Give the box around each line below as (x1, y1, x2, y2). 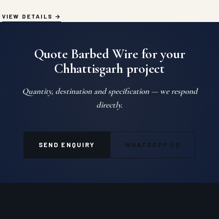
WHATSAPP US (125, 141, 180, 149)
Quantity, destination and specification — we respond (22, 86, 197, 96)
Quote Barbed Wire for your (34, 45, 185, 62)
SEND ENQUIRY (39, 141, 95, 149)
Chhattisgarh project (54, 60, 165, 77)
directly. (96, 100, 123, 110)
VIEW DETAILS (2, 13, 53, 20)
